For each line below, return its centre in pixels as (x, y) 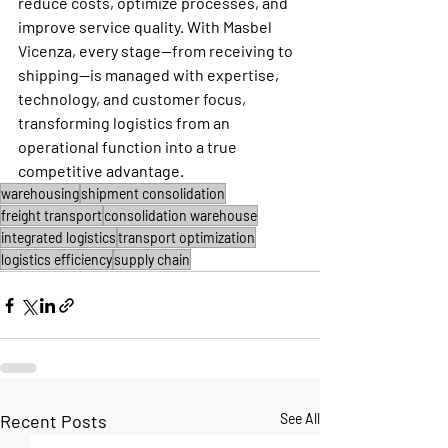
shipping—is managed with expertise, (150, 75)
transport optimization (186, 238)
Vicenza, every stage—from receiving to (157, 51)
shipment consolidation (153, 194)
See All (300, 419)
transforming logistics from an (125, 123)
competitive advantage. (101, 171)
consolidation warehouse (180, 216)
